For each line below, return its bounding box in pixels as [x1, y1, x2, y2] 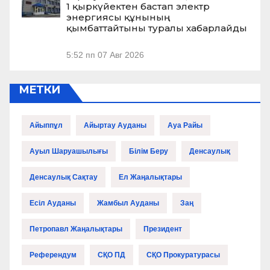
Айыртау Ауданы [84, 121, 146, 130]
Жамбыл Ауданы [97, 199, 159, 208]
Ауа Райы [168, 121, 202, 130]
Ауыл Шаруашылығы [30, 147, 108, 156]
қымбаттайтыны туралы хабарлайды [66, 22, 247, 34]
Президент [143, 225, 182, 234]
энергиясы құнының [66, 11, 171, 23]
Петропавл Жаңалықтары [30, 225, 122, 234]
